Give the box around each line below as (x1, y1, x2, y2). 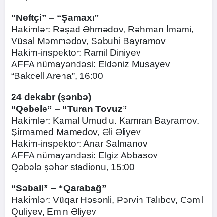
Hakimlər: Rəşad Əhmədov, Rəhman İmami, (11, 24, 194, 34)
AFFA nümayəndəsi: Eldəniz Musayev (11, 59, 170, 69)
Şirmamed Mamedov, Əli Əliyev (11, 127, 141, 137)
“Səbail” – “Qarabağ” (11, 183, 107, 193)
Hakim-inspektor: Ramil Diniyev (11, 47, 141, 58)
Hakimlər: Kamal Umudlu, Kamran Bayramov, (11, 115, 199, 125)
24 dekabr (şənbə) (11, 92, 91, 102)
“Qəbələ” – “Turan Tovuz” (11, 104, 127, 114)
